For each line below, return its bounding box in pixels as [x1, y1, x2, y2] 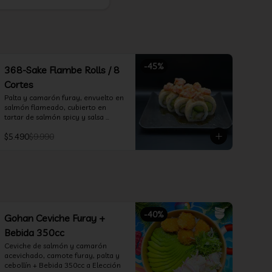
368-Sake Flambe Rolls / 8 [4, 64, 120, 76]
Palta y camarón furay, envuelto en [4, 93, 124, 102]
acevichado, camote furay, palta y [4, 251, 120, 260]
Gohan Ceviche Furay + [4, 212, 105, 224]
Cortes [4, 78, 33, 90]
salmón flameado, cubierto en [4, 103, 106, 112]
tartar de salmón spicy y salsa [4, 112, 104, 121]
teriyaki [4, 122, 30, 131]
